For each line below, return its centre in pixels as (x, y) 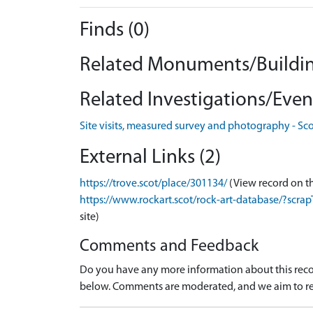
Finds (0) (115, 30)
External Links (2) (150, 157)
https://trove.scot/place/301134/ (153, 183)
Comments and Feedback (169, 246)
